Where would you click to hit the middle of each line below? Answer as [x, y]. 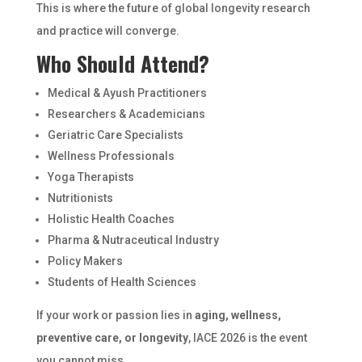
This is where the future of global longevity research [173, 8]
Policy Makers [85, 261]
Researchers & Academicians [126, 114]
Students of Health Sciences [122, 282]
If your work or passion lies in [115, 315]
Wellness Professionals [111, 156]
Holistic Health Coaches [111, 219]
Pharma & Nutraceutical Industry [133, 240]
